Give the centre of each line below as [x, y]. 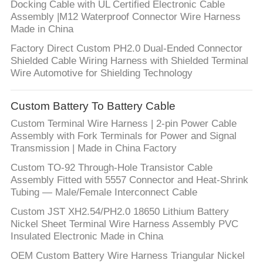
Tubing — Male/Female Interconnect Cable [104, 193]
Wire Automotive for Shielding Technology [101, 73]
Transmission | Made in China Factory [93, 149]
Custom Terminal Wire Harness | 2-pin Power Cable [123, 124]
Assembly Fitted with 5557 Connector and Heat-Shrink [129, 180]
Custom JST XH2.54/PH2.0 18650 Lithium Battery [119, 212]
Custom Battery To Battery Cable [93, 106]
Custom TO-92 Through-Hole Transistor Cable [111, 168]
